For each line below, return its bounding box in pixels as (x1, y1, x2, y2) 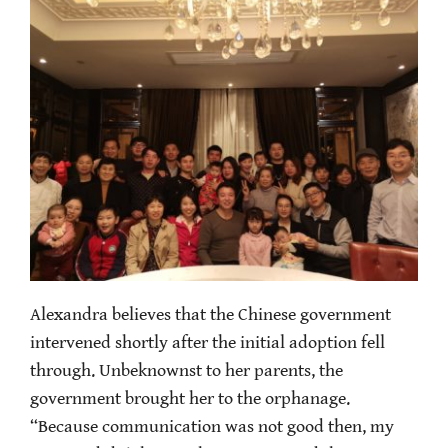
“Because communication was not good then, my (30, 417, 394, 438)
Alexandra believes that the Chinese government (30, 305, 391, 326)
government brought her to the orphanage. (30, 389, 350, 410)
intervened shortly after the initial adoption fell (30, 333, 385, 354)
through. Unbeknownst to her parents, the (30, 361, 343, 382)
